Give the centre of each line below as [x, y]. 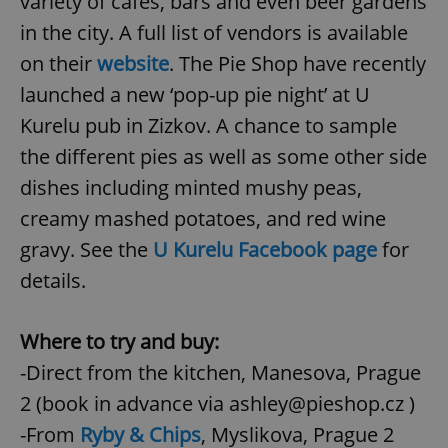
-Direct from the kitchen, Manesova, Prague [220, 373]
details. [53, 281]
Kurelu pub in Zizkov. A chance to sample [208, 126]
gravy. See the [86, 250]
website [133, 64]
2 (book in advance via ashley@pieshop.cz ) [217, 404]
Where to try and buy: [119, 342]
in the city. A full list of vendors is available [214, 33]
